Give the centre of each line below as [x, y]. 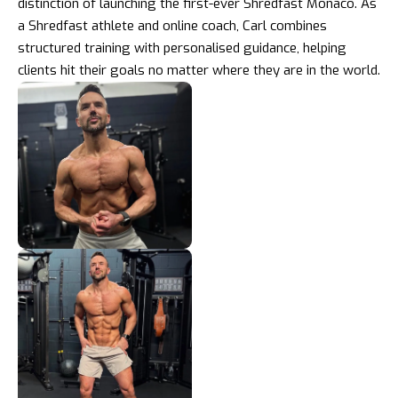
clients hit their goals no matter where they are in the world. [199, 71]
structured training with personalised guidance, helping [182, 48]
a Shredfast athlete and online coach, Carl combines [172, 26]
